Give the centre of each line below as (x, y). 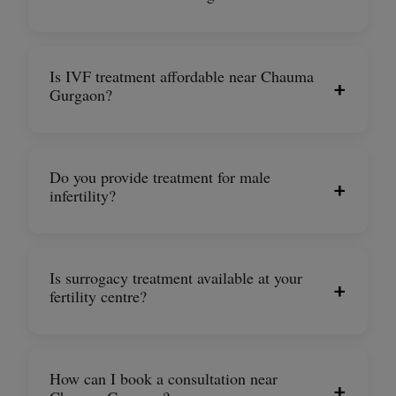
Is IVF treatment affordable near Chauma (182, 76)
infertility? (83, 195)
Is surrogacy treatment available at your (176, 277)
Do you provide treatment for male (160, 176)
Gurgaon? (81, 94)
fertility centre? (98, 296)
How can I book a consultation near (164, 378)
